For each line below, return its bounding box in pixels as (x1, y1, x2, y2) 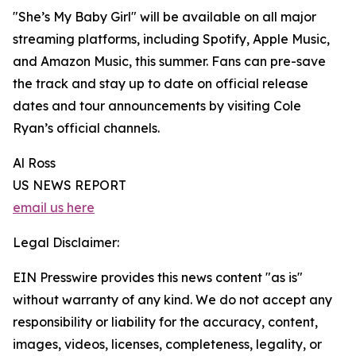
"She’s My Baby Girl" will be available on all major (13, 9, 316, 25)
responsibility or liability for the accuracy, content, (13, 314, 318, 331)
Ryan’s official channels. (13, 120, 160, 137)
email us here (13, 199, 95, 216)
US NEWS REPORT (13, 177, 126, 194)
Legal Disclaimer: (13, 234, 119, 251)
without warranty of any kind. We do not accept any (13, 292, 332, 308)
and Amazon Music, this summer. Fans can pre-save (13, 53, 326, 70)
